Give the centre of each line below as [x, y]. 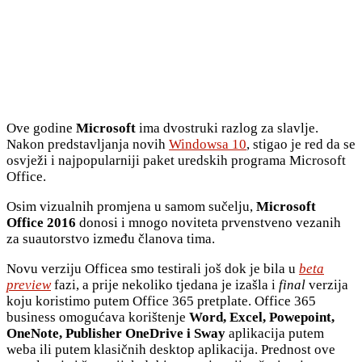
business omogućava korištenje [98, 317]
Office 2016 [41, 222]
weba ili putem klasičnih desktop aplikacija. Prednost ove [171, 349]
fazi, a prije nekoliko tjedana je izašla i [165, 284]
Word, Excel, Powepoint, [262, 317]
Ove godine [41, 128]
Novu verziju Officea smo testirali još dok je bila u [153, 268]
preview [29, 284]
